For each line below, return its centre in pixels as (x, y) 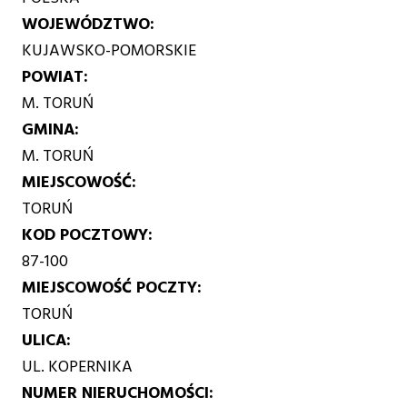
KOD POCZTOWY (85, 234)
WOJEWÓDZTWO (86, 24)
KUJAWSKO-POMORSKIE (109, 50)
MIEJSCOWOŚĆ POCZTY (110, 287)
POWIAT (53, 76)
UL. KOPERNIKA (78, 366)
